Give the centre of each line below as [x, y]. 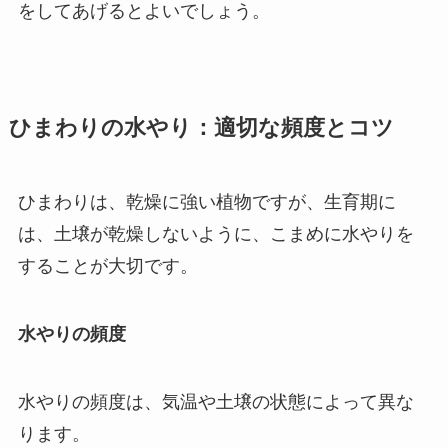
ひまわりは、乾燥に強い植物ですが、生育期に [206, 202]
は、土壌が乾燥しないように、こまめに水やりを [215, 234]
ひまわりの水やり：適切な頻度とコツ [201, 128]
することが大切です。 [107, 266]
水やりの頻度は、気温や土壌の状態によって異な [215, 402]
